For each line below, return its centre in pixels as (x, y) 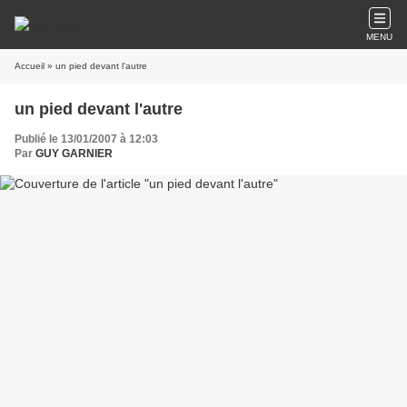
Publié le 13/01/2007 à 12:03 (86, 139)
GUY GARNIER (74, 154)
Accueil (30, 66)
